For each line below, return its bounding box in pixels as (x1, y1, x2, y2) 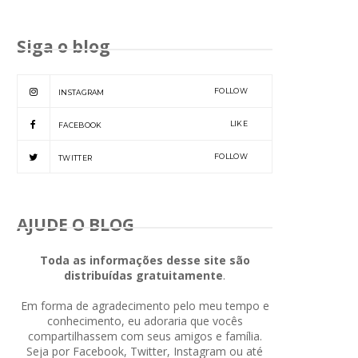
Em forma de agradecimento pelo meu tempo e (20, 297, 269, 313)
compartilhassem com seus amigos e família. (27, 328, 262, 344)
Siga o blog (17, 34, 110, 58)
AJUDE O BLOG (17, 213, 134, 236)
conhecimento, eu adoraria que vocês (46, 312, 243, 328)
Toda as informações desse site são (39, 252, 250, 268)
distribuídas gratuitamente (64, 267, 223, 283)
